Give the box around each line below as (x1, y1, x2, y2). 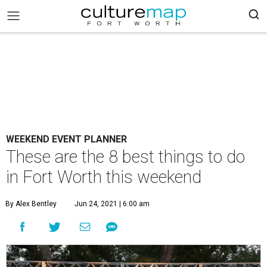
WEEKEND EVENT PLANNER (6, 133, 127, 145)
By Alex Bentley (5, 200, 57, 208)
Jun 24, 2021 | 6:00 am (74, 200, 150, 208)
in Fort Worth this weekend (6, 167, 201, 187)
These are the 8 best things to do (6, 147, 245, 167)
